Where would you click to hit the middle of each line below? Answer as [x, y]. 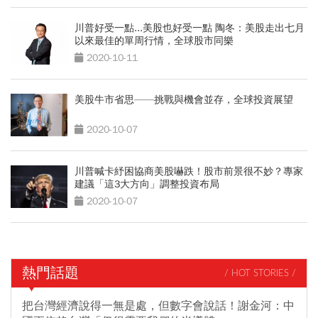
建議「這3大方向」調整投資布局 [147, 185]
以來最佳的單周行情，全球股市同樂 [154, 41]
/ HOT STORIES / [260, 273]
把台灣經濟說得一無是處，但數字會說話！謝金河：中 [158, 306]
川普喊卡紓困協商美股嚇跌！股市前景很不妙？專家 [189, 172]
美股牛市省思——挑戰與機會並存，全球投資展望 [184, 100]
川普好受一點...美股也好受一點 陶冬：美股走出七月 [190, 28]
